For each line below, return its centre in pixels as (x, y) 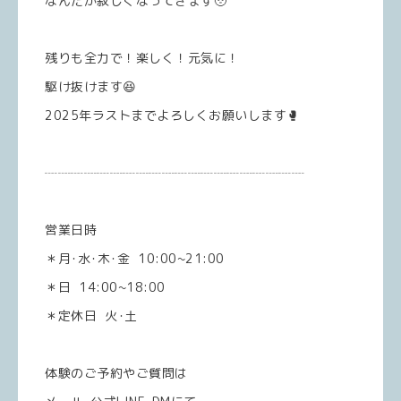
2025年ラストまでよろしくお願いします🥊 (172, 115)
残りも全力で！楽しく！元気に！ (142, 58)
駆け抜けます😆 (91, 86)
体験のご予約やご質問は (116, 373)
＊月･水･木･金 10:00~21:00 (135, 258)
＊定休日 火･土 (91, 316)
